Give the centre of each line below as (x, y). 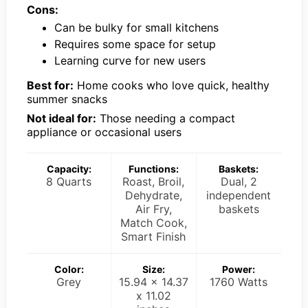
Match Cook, (153, 223)
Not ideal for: (62, 119)
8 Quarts (69, 182)
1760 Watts (239, 282)
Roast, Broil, (154, 182)
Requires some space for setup (135, 44)
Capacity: (69, 169)
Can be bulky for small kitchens (136, 28)
